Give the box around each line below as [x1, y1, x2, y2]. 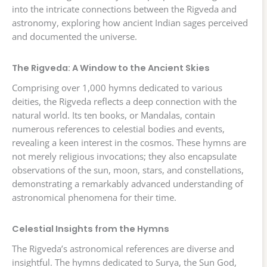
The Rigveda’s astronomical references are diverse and [12, 243, 234, 255]
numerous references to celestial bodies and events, [12, 123, 225, 135]
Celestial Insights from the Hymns [12, 223, 169, 235]
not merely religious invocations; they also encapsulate [12, 150, 237, 163]
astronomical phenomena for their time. [12, 191, 176, 204]
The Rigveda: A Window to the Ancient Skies [12, 61, 210, 74]
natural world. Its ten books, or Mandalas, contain [12, 109, 215, 122]
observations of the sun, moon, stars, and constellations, [12, 164, 244, 176]
